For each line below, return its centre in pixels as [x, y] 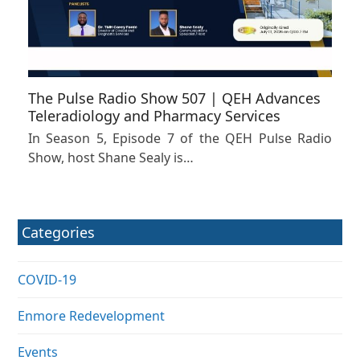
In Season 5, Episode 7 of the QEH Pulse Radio [180, 139]
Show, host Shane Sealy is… [110, 158]
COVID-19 [47, 280]
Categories [59, 233]
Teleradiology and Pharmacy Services [154, 116]
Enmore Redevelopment [92, 316]
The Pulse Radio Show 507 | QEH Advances [174, 98]
